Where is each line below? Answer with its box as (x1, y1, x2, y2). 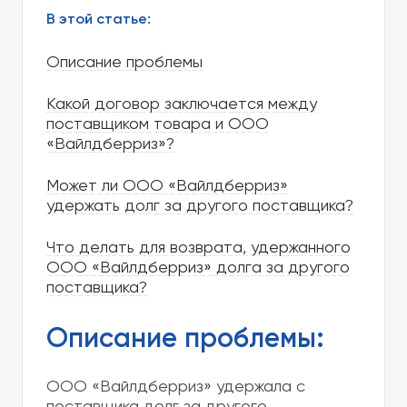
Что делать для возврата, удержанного (46, 240, 351, 256)
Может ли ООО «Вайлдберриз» (46, 178, 288, 194)
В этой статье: (46, 13, 151, 27)
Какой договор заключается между (46, 96, 317, 113)
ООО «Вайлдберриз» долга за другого (46, 260, 350, 276)
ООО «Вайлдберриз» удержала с (46, 379, 305, 395)
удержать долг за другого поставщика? (46, 198, 353, 214)
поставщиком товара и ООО (46, 116, 269, 133)
